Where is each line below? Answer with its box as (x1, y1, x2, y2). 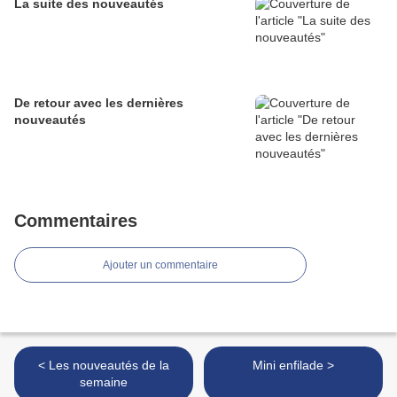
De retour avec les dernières (14, 96, 183, 111)
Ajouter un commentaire (103, 259, 218, 272)
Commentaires (14, 211, 137, 231)
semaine (80, 375, 128, 390)
